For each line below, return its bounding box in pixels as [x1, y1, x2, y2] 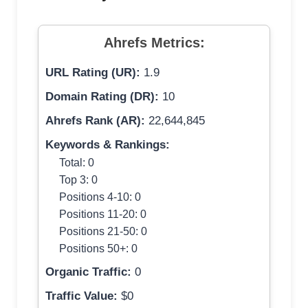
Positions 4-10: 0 [59, 190, 141, 203]
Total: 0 [59, 156, 94, 169]
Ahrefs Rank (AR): [45, 114, 145, 128]
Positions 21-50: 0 [59, 225, 147, 238]
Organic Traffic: [45, 265, 131, 279]
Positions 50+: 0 [59, 242, 137, 255]
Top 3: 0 [59, 173, 98, 186]
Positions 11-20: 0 [59, 208, 146, 221]
